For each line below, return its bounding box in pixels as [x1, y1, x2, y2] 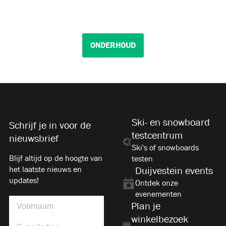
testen [131, 154, 153, 163]
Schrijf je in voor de [9, 120, 91, 131]
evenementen [135, 189, 182, 198]
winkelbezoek [131, 213, 189, 224]
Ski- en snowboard [131, 117, 210, 128]
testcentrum [131, 130, 183, 141]
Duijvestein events [135, 165, 213, 176]
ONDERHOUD [90, 40, 136, 50]
